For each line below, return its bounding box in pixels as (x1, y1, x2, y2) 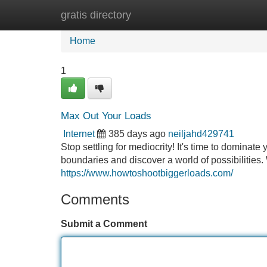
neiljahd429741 (168, 129, 234, 139)
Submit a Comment (61, 219, 147, 229)
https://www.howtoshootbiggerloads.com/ (61, 168, 233, 178)
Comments (61, 191, 129, 207)
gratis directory (61, 9, 131, 21)
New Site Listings (122, 10, 196, 20)
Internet (63, 129, 95, 139)
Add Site (214, 10, 250, 20)
